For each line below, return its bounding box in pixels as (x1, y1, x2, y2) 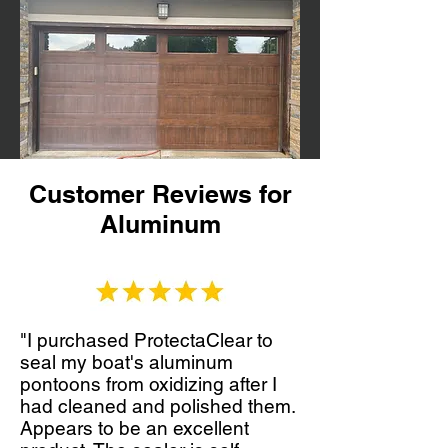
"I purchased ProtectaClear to (20, 328, 273, 351)
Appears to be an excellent (20, 416, 249, 439)
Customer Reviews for (28, 178, 292, 209)
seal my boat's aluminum (20, 350, 233, 373)
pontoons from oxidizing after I (20, 372, 277, 395)
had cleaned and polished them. (20, 394, 295, 417)
